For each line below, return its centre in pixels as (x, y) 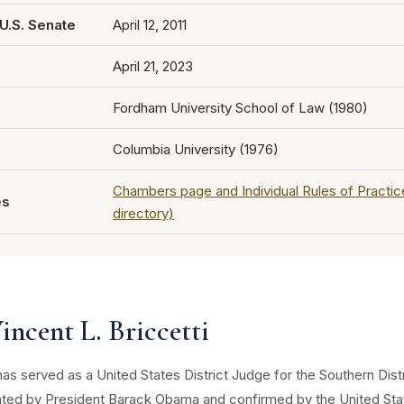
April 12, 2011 (150, 25)
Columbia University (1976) (196, 149)
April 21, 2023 (153, 66)
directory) (143, 213)
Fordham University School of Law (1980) (240, 108)
